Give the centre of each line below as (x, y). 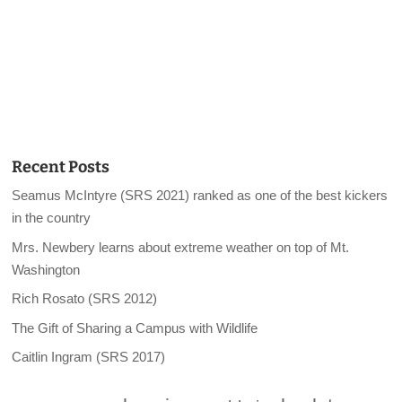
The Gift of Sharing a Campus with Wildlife (135, 328)
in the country (52, 218)
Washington (46, 269)
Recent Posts (61, 167)
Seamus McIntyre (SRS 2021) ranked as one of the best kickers (200, 196)
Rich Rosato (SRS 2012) (85, 299)
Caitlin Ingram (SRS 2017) (89, 357)
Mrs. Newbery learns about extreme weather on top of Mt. (181, 247)
